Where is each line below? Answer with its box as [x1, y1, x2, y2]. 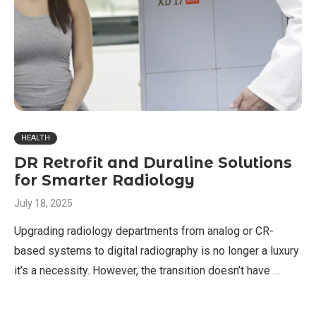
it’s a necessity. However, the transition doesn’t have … [14, 264, 280, 277]
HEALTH [21, 133, 50, 142]
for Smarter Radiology [14, 171, 195, 189]
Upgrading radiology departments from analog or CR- [14, 224, 274, 238]
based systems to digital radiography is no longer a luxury [14, 244, 299, 257]
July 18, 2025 [14, 197, 73, 209]
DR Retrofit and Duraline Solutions [14, 154, 292, 171]
